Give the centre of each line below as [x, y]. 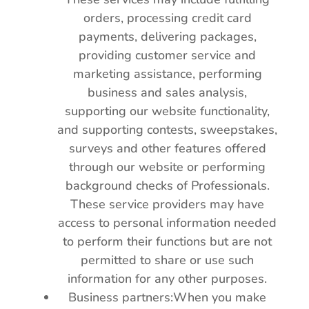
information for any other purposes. [168, 279]
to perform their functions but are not [168, 241]
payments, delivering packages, [167, 37]
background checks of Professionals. [167, 186]
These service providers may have [168, 204]
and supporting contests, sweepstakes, [168, 130]
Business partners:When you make [168, 297]
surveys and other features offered [167, 148]
